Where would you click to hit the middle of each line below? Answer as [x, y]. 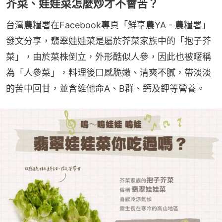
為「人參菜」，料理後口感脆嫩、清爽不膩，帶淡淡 [109, 73]
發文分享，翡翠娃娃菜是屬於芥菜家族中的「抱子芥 [109, 41]
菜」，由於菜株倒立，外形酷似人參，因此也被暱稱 [109, 57]
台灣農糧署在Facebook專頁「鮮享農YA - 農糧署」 [108, 25]
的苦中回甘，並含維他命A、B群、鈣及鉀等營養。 [106, 89]
